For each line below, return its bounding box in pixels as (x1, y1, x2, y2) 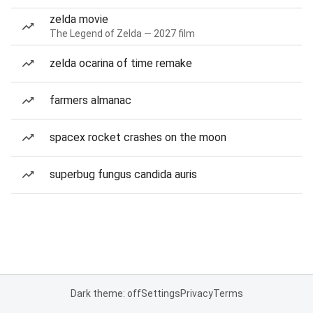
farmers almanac (50, 94, 131, 107)
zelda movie (50, 13, 108, 26)
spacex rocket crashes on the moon (50, 131, 226, 144)
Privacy (180, 288, 213, 299)
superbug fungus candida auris (50, 168, 197, 181)
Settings (140, 288, 180, 299)
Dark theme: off (70, 288, 141, 299)
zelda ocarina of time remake (50, 57, 192, 70)
